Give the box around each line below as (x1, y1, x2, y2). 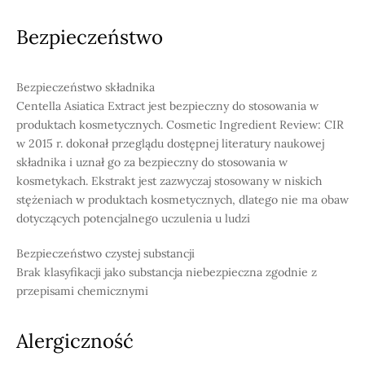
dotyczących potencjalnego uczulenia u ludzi (16, 211, 250, 226)
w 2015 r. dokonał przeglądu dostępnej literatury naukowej (16, 136, 324, 151)
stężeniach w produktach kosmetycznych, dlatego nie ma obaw (16, 192, 349, 207)
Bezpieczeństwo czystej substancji (16, 246, 195, 261)
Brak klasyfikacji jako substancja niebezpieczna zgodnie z (16, 265, 317, 279)
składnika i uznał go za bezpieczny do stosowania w (16, 155, 288, 169)
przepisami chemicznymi (16, 284, 148, 298)
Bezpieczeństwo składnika (16, 80, 155, 95)
